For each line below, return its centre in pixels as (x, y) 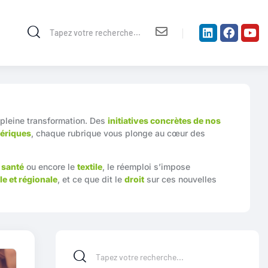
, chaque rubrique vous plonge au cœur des (118, 133)
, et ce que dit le (91, 179)
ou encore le (51, 166)
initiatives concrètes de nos (164, 120)
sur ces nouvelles (180, 179)
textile (90, 166)
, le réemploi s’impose (146, 166)
